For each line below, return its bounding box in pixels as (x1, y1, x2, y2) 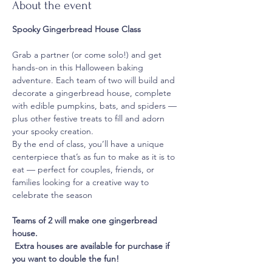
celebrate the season (12, 189, 92, 200)
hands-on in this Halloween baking (12, 61, 146, 73)
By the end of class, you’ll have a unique (12, 138, 166, 149)
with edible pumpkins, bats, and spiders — (12, 100, 179, 111)
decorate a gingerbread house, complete (12, 87, 174, 98)
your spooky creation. (12, 125, 93, 137)
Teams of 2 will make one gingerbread (12, 214, 160, 226)
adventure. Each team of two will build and (12, 74, 177, 86)
